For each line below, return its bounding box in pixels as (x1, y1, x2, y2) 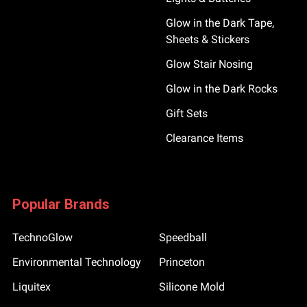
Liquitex (12, 280, 51, 293)
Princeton (159, 256, 205, 269)
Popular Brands (12, 196, 110, 212)
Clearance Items (166, 132, 243, 145)
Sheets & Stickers (166, 33, 249, 46)
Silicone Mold (159, 280, 225, 293)
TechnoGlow (12, 231, 73, 244)
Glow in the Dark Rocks (166, 82, 278, 95)
